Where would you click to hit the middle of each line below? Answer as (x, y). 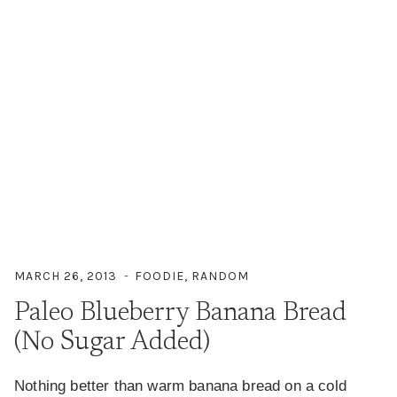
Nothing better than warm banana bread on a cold (180, 385)
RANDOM (220, 276)
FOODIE (160, 276)
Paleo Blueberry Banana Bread (180, 313)
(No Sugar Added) (112, 343)
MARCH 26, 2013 (66, 276)
